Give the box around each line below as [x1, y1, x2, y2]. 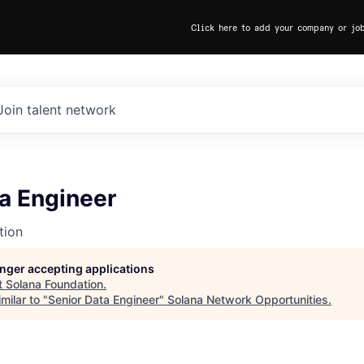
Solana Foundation [6, 277, 103, 292]
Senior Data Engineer [48, 292, 159, 307]
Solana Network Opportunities [167, 292, 328, 307]
